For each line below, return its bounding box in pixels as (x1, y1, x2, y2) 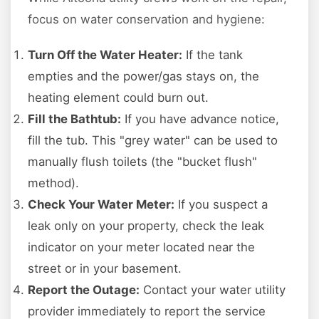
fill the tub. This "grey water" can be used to (28, 133, 278, 148)
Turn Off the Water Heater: (28, 48, 182, 63)
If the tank (182, 48, 243, 63)
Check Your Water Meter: (28, 197, 174, 212)
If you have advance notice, (121, 112, 279, 127)
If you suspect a (174, 197, 268, 212)
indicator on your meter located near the (28, 240, 255, 255)
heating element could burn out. (28, 90, 209, 105)
